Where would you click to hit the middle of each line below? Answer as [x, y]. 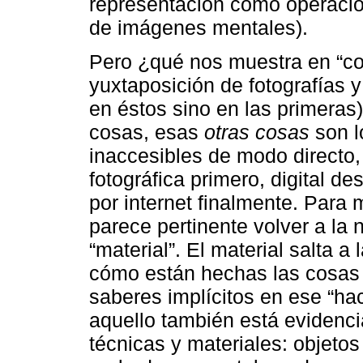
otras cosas [257, 132]
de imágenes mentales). [199, 28]
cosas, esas [147, 132]
